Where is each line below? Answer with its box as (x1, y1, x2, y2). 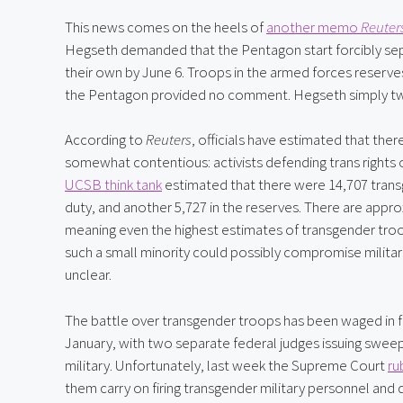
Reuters (146, 130, 192, 150)
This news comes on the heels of (65, 16, 266, 37)
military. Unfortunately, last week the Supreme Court (65, 354, 388, 375)
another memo (266, 16, 361, 37)
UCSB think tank (65, 175, 162, 195)
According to (65, 130, 146, 150)
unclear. (65, 264, 112, 285)
